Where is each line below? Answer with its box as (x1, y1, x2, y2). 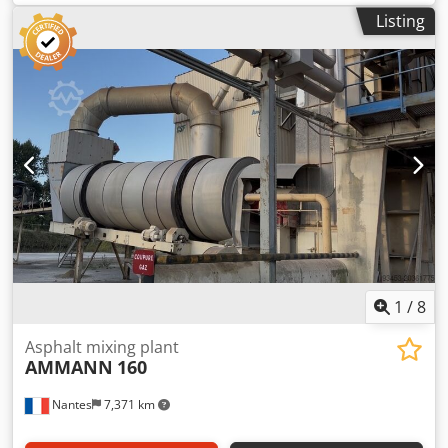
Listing (376, 10, 425, 33)
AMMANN (25, 354, 113, 379)
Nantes (49, 395, 92, 413)
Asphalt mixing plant (25, 335, 179, 358)
